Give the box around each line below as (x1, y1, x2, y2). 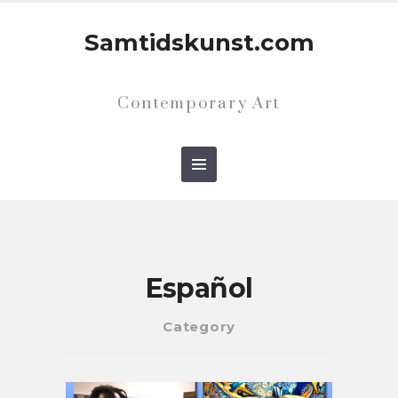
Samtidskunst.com (84, 28, 314, 57)
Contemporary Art (116, 93, 282, 114)
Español (145, 272, 253, 305)
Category (163, 318, 235, 335)
